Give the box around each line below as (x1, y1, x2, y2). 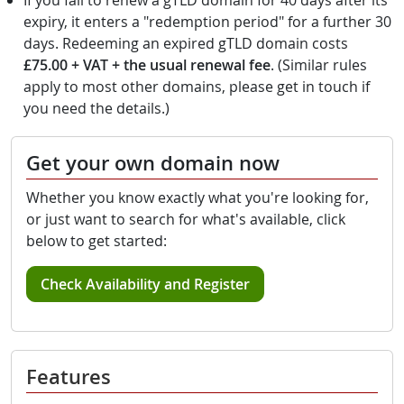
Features (26, 363, 111, 390)
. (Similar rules (271, 55, 367, 75)
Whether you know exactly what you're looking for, (26, 188, 369, 207)
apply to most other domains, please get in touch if (23, 77, 370, 96)
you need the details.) (23, 98, 170, 118)
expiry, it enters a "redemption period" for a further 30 (23, 12, 391, 32)
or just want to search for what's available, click (26, 209, 345, 229)
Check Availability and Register (41, 274, 250, 294)
